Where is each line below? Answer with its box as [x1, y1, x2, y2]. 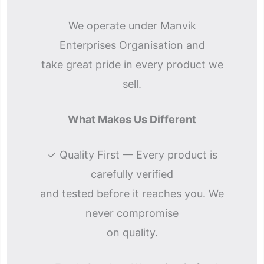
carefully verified [91, 168, 173, 180]
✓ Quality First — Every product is [47, 148, 217, 161]
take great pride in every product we [41, 58, 223, 71]
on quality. [106, 226, 158, 239]
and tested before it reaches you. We [40, 187, 224, 200]
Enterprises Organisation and [59, 39, 205, 51]
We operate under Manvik [68, 19, 196, 32]
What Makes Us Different [68, 113, 196, 126]
